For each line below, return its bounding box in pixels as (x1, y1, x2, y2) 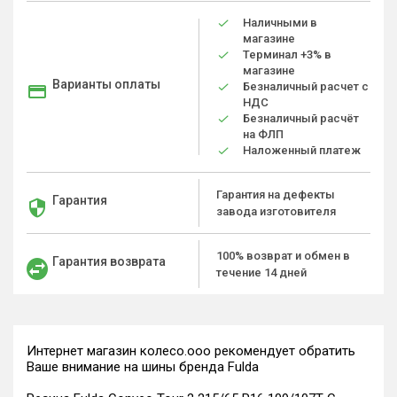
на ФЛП (243, 128, 284, 141)
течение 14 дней (216, 266, 307, 279)
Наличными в (243, 16, 317, 29)
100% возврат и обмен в (216, 249, 350, 262)
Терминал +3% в (243, 48, 331, 61)
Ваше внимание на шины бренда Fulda (27, 359, 259, 375)
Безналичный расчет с (243, 80, 369, 93)
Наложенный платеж (243, 144, 361, 157)
